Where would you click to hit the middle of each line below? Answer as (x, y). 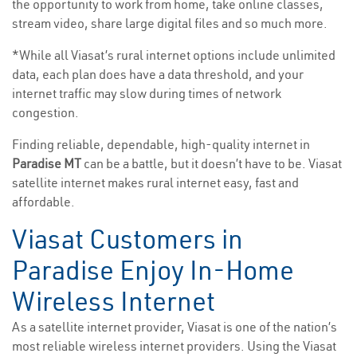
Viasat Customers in (127, 239)
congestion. (45, 113)
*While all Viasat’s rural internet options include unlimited (174, 55)
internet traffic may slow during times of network (147, 94)
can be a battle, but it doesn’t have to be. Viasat (213, 164)
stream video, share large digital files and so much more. (170, 24)
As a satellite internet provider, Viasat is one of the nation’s (175, 327)
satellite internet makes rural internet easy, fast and (155, 183)
